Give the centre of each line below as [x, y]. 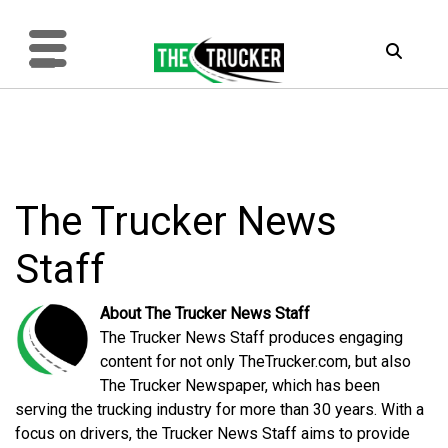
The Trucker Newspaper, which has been [240, 385]
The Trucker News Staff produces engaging [251, 337]
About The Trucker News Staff [205, 313]
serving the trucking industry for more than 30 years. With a [219, 409]
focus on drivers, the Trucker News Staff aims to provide [212, 433]
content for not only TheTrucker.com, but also [255, 361]
